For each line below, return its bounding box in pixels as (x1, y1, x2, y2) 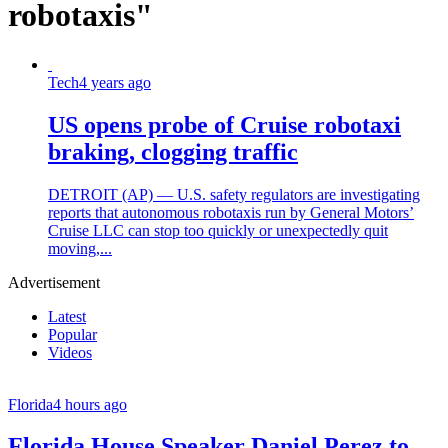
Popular (48, 325, 97, 343)
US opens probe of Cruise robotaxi (48, 111, 401, 138)
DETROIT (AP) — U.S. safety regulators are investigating (48, 185, 420, 203)
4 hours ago (53, 395, 127, 413)
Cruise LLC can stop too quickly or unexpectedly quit (48, 221, 388, 239)
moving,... (48, 239, 112, 257)
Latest (48, 307, 86, 325)
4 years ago (79, 73, 151, 91)
